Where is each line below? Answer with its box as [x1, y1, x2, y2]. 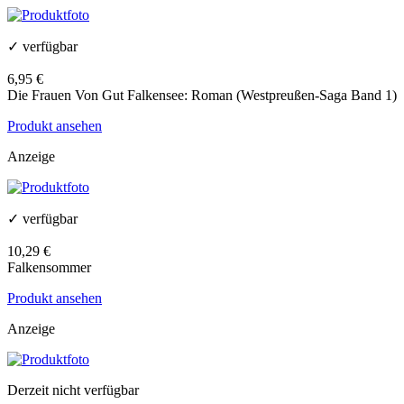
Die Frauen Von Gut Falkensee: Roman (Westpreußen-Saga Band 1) [7, 87, 397, 104]
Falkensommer [7, 260, 91, 276]
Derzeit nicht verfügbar [7, 382, 139, 399]
